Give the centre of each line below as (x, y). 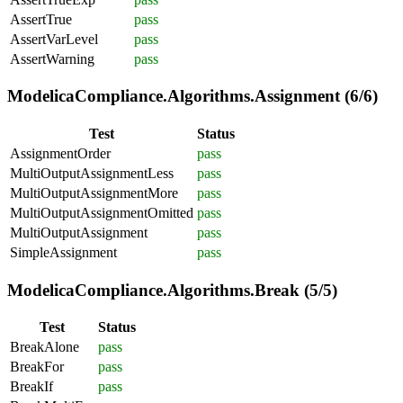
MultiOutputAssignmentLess (92, 173)
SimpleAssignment (63, 252)
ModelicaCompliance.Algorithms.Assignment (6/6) (193, 96)
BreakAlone (45, 347)
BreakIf (31, 387)
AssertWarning (52, 58)
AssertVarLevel (54, 39)
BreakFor (37, 367)
